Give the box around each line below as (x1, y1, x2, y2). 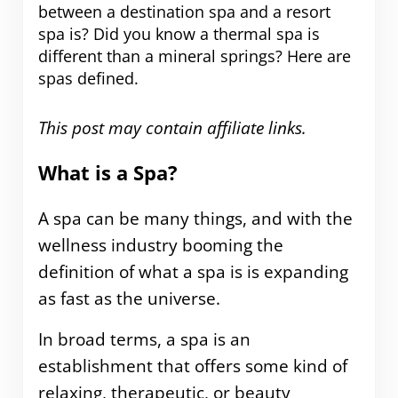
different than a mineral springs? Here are (37, 44, 351, 67)
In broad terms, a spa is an (37, 327, 251, 351)
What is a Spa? (37, 159, 178, 187)
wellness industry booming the (37, 233, 283, 257)
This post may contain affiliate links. (37, 115, 306, 139)
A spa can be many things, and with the (37, 206, 353, 230)
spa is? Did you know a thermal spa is (37, 22, 320, 44)
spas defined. (37, 67, 139, 89)
